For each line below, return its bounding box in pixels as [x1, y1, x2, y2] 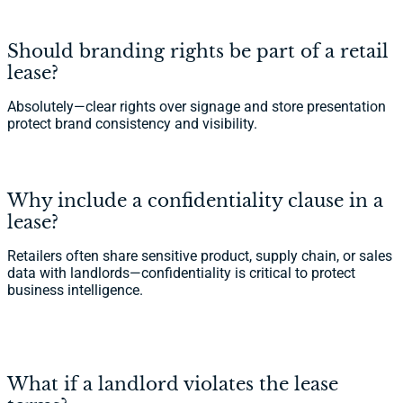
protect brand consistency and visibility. [7, 115, 257, 132]
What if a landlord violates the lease [7, 373, 338, 395]
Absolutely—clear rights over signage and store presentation [7, 98, 386, 115]
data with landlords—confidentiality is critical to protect [7, 264, 355, 282]
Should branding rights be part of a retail [7, 40, 389, 62]
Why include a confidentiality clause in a [7, 190, 383, 211]
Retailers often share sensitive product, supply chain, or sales [7, 247, 392, 264]
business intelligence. [7, 282, 143, 299]
